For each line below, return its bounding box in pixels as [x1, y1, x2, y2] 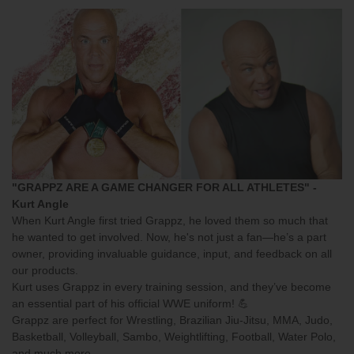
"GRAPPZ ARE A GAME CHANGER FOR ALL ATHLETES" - [12, 180, 317, 194]
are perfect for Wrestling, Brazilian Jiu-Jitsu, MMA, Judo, [49, 313, 333, 326]
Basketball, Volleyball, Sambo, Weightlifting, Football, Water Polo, [12, 330, 336, 343]
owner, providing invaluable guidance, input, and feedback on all [12, 247, 332, 260]
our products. [12, 263, 78, 277]
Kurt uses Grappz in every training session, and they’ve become [12, 280, 331, 293]
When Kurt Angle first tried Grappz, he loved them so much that [12, 213, 328, 227]
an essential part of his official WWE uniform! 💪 [12, 296, 249, 310]
